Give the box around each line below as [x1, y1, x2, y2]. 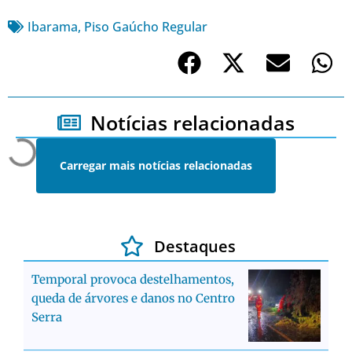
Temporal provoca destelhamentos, [31, 271, 234, 287]
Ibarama [27, 17, 78, 35]
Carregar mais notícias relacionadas [60, 157, 252, 173]
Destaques [153, 235, 236, 257]
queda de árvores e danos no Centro [31, 290, 235, 306]
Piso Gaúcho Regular [84, 17, 207, 35]
